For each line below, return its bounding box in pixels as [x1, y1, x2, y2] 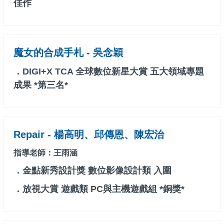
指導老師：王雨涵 [13, 148, 77, 157]
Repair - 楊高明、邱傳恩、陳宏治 [13, 129, 164, 140]
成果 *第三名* [13, 80, 68, 90]
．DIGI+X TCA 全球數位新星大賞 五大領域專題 [13, 66, 204, 77]
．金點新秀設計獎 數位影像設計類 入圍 [13, 165, 171, 176]
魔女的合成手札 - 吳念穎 [13, 47, 123, 58]
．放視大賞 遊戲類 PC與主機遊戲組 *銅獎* [13, 184, 184, 194]
